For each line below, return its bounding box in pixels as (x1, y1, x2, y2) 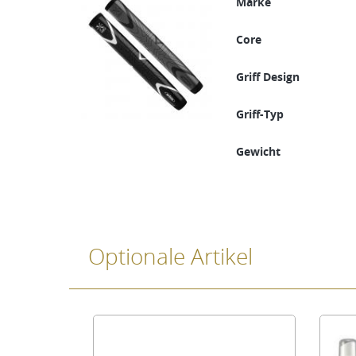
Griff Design (236, 69, 300, 85)
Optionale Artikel (88, 242, 253, 272)
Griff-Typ (236, 106, 284, 122)
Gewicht (236, 144, 281, 160)
